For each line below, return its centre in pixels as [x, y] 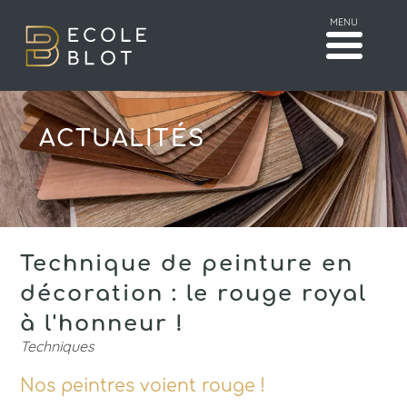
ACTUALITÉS [122, 135]
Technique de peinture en [187, 260]
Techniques [58, 345]
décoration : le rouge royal [194, 290]
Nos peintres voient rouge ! [143, 383]
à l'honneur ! [103, 320]
